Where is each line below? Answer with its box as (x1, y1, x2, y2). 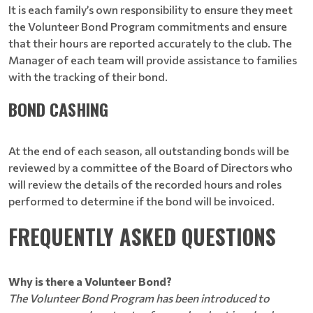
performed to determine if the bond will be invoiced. (8, 194, 275, 208)
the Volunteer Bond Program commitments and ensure (8, 20, 287, 33)
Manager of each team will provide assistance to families (8, 53, 297, 66)
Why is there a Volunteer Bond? (8, 275, 172, 288)
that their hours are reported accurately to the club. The (8, 36, 292, 50)
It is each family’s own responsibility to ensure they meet (8, 3, 293, 16)
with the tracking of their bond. (8, 70, 168, 83)
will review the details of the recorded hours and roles (8, 177, 282, 191)
